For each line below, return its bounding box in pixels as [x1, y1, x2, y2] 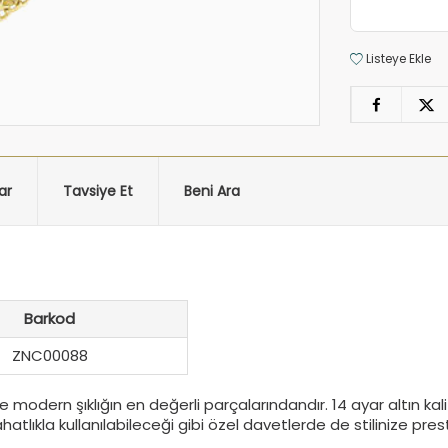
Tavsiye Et [63, 181, 133, 201]
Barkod [24, 308, 75, 329]
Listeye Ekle [363, 50, 432, 67]
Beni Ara [184, 181, 240, 201]
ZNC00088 [11, 345, 88, 366]
